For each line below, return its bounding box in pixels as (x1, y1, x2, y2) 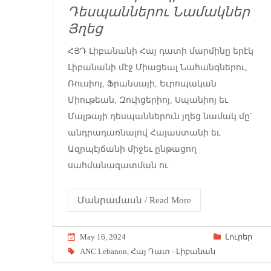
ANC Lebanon (80, 246, 127, 256)
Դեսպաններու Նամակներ (68, 4, 250, 20)
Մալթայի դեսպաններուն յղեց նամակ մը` (68, 111, 253, 121)
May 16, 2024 (80, 232, 126, 241)
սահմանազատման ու (68, 160, 168, 170)
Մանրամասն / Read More (77, 195, 191, 205)
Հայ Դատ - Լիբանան (131, 246, 215, 256)
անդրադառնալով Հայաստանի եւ (68, 128, 220, 137)
